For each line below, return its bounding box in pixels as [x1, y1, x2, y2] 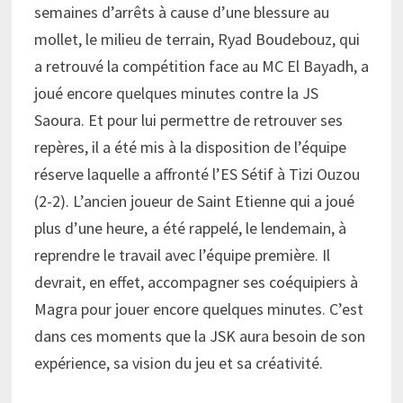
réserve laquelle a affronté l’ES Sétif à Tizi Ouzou [33, 164, 360, 185]
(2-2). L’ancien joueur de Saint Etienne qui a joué [33, 191, 354, 212]
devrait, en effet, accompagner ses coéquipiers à [33, 272, 358, 293]
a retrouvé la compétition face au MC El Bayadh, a [33, 56, 369, 77]
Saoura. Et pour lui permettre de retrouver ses [33, 110, 343, 131]
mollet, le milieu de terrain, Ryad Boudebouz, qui [33, 29, 360, 50]
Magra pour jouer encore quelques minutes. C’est [33, 299, 363, 320]
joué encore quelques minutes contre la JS [33, 83, 318, 104]
